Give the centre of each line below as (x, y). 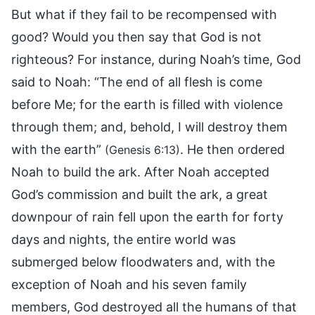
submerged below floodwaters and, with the (143, 262)
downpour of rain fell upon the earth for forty (147, 217)
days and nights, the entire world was (123, 239)
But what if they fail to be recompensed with (144, 14)
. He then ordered (232, 149)
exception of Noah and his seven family (129, 284)
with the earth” (58, 149)
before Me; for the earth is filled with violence (147, 104)
